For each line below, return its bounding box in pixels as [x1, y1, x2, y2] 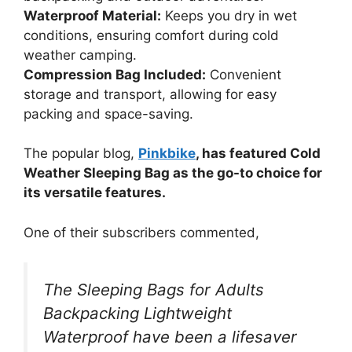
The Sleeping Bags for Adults [43, 280, 264, 300]
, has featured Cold [196, 145, 321, 162]
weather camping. [24, 46, 137, 63]
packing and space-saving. [24, 105, 193, 122]
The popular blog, [24, 145, 138, 162]
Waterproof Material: [24, 7, 161, 24]
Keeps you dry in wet [161, 7, 297, 24]
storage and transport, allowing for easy [24, 86, 277, 102]
